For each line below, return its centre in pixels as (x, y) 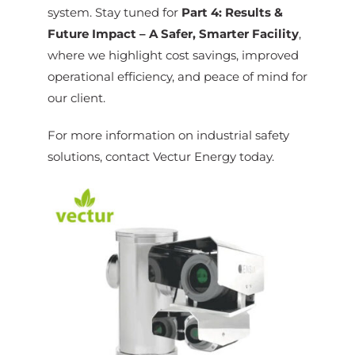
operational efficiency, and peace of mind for (177, 76)
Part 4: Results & (232, 12)
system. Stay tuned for (114, 12)
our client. (76, 97)
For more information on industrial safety (168, 135)
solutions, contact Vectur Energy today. (160, 156)
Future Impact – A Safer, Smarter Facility (173, 33)
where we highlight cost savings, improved (173, 55)
